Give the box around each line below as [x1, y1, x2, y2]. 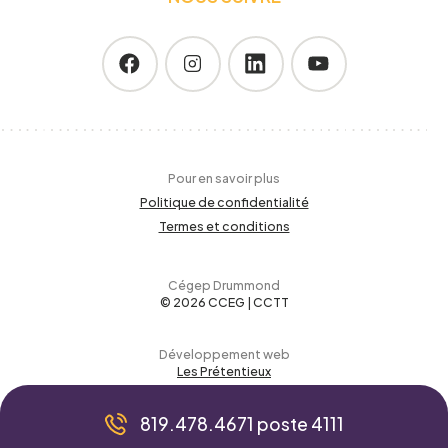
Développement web [158, 346, 290, 363]
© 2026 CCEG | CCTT [159, 294, 289, 311]
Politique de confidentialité [139, 194, 309, 211]
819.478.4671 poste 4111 [140, 413, 345, 436]
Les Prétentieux [177, 363, 271, 380]
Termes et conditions [158, 218, 290, 235]
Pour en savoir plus [168, 170, 280, 187]
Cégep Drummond [168, 277, 280, 294]
